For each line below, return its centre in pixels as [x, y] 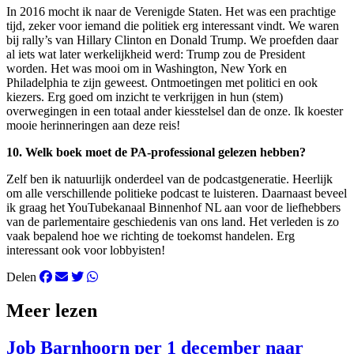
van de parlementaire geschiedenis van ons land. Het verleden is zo [173, 222]
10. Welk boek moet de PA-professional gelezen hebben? [156, 153]
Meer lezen [52, 311]
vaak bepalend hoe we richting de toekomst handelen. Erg [151, 236]
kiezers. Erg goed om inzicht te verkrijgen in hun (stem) [145, 97]
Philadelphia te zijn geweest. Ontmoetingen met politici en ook [162, 83]
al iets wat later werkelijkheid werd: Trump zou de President [156, 55]
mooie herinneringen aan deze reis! [93, 126]
